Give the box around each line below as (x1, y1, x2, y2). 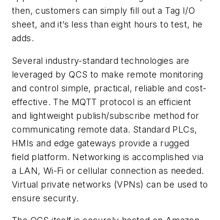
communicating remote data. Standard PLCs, (12, 124, 197, 135)
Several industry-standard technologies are (12, 55, 190, 66)
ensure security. (12, 192, 79, 203)
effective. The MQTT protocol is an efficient (12, 96, 192, 107)
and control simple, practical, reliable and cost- (12, 82, 207, 93)
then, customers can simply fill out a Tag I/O (12, 5, 195, 16)
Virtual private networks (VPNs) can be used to (12, 179, 208, 190)
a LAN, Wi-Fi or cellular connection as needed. (12, 165, 204, 176)
